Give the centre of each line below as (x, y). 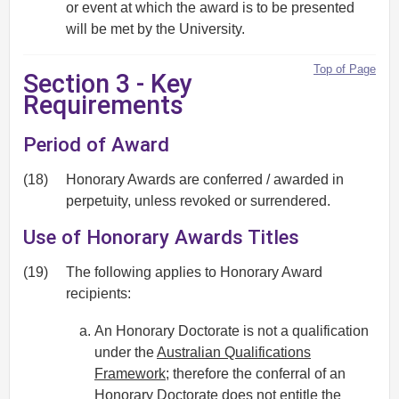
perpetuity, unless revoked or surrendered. (198, 200)
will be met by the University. (155, 29)
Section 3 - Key (108, 84)
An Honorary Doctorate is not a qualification (232, 331)
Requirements (103, 106)
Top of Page (345, 69)
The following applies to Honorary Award (194, 272)
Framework (130, 374)
